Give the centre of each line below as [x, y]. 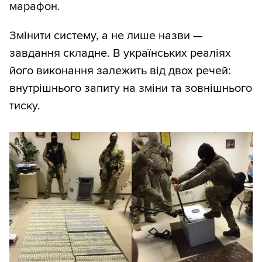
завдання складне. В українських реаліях [120, 54]
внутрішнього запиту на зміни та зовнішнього [131, 89]
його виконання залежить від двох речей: [120, 71]
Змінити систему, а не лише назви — [106, 36]
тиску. [25, 106]
